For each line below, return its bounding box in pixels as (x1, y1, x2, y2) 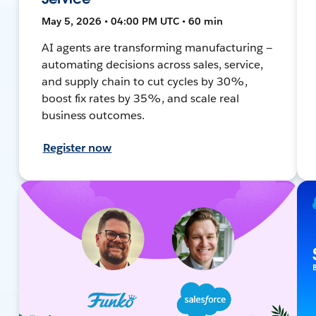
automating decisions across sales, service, (41, 56, 263, 72)
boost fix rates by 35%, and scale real (41, 90, 239, 106)
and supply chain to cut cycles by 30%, (41, 73, 248, 89)
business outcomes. (41, 107, 145, 123)
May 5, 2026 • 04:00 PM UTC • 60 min (41, 14, 223, 28)
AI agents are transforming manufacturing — (41, 39, 272, 55)
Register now (42, 140, 112, 155)
